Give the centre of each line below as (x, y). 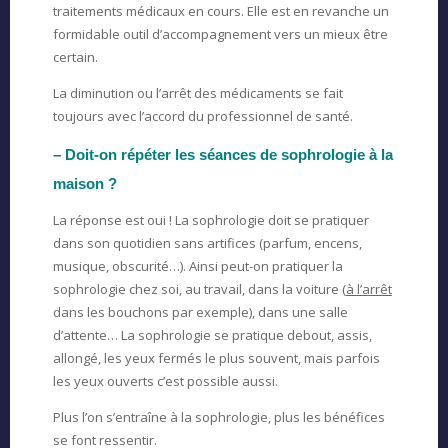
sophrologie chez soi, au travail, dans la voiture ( (199, 289)
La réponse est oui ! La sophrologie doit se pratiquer (210, 220)
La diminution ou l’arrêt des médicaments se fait (197, 93)
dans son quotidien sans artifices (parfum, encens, (207, 243)
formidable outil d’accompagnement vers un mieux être (220, 34)
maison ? (84, 184)
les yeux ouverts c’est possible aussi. (165, 381)
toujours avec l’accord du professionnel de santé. (202, 116)
